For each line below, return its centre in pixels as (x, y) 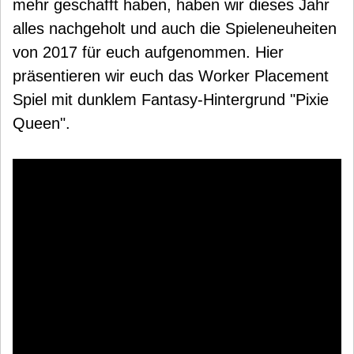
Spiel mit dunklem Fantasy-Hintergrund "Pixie (171, 100)
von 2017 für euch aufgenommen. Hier (148, 52)
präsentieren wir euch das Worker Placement (171, 76)
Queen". (41, 123)
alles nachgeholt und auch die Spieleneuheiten (175, 28)
